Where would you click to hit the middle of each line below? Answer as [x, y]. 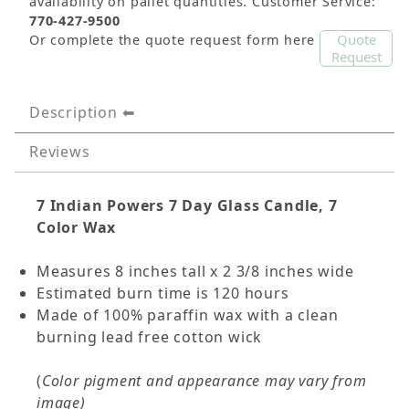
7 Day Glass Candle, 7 [253, 205]
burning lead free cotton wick [150, 336]
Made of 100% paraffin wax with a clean [188, 315]
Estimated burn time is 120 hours [163, 293]
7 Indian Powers [103, 205]
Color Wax [77, 227]
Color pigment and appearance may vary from [204, 380]
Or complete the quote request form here [174, 39]
